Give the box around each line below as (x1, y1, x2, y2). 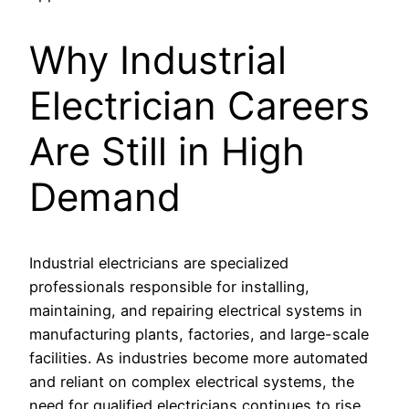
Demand (29, 173, 181, 220)
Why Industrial (29, 36, 287, 83)
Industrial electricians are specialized (29, 254, 288, 273)
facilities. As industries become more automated (29, 349, 368, 368)
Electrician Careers (29, 81, 370, 129)
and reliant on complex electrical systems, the (29, 372, 354, 392)
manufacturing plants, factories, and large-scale (29, 325, 369, 344)
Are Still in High (29, 127, 305, 174)
